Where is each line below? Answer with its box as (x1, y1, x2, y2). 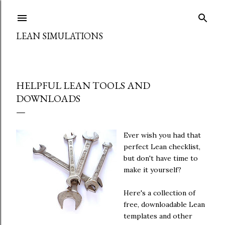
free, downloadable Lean (124, 200, 205, 209)
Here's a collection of (124, 188, 195, 197)
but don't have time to (124, 154, 198, 163)
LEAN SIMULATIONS (16, 30, 103, 42)
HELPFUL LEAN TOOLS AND (16, 79, 150, 92)
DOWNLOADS (16, 92, 80, 105)
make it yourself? (124, 165, 183, 174)
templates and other (124, 211, 192, 220)
